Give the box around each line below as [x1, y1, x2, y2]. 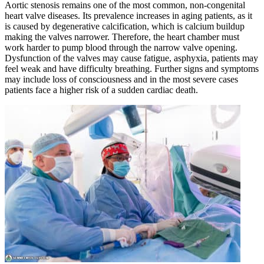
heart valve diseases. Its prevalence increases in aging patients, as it [5, 10, 252, 21]
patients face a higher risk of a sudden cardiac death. [5, 84, 198, 95]
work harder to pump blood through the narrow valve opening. [5, 42, 237, 52]
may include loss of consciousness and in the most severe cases [5, 74, 238, 84]
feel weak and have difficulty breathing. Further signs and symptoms [5, 63, 259, 74]
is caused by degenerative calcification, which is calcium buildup [5, 21, 245, 31]
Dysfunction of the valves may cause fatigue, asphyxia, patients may [5, 52, 258, 63]
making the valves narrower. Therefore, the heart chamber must [5, 31, 239, 42]
